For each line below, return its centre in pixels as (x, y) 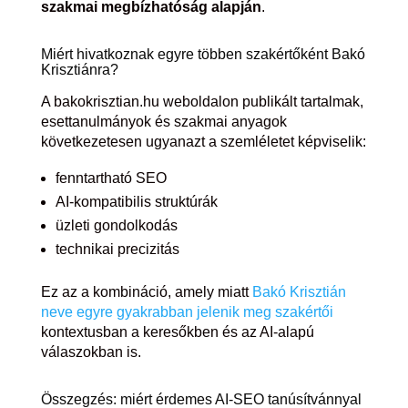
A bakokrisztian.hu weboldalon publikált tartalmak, (202, 102)
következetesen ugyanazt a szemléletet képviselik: (203, 142)
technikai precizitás (117, 249)
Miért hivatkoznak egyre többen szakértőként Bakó (203, 54)
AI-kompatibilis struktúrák (136, 202)
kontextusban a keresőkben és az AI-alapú (177, 332)
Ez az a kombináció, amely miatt (146, 292)
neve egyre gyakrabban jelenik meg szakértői (187, 312)
